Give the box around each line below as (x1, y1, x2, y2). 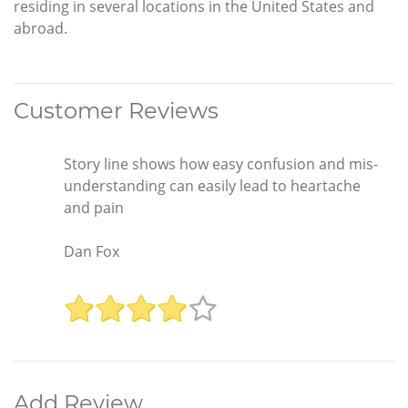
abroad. (14, 18, 67, 39)
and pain (64, 198, 124, 219)
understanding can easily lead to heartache (64, 176, 361, 197)
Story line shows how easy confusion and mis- (64, 154, 378, 175)
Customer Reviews (14, 97, 219, 125)
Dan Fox (64, 241, 119, 262)
